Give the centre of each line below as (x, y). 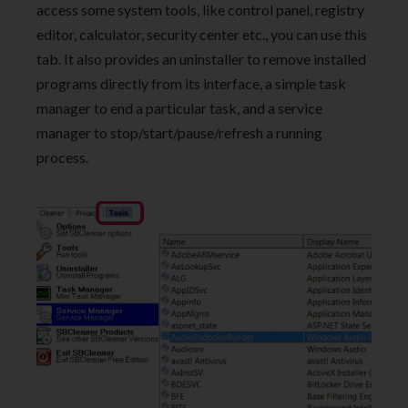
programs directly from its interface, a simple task (191, 83)
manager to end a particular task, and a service (179, 107)
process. (62, 157)
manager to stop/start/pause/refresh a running (179, 132)
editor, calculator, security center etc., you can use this (202, 34)
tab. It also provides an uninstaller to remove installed (201, 58)
